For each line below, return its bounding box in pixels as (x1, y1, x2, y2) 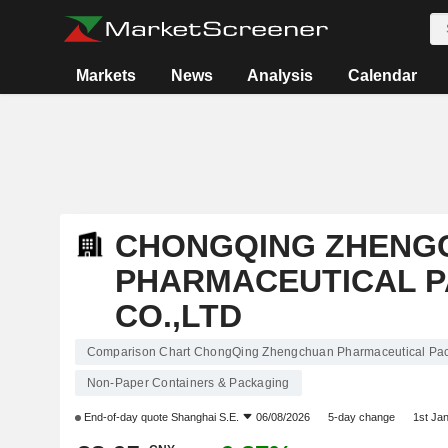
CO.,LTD (114, 298, 242, 334)
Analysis (247, 67, 314, 84)
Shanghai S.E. (170, 411, 239, 423)
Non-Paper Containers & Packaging (86, 376, 290, 390)
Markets (76, 67, 137, 84)
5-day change (328, 411, 395, 423)
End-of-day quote (80, 411, 171, 423)
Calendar (347, 67, 417, 84)
